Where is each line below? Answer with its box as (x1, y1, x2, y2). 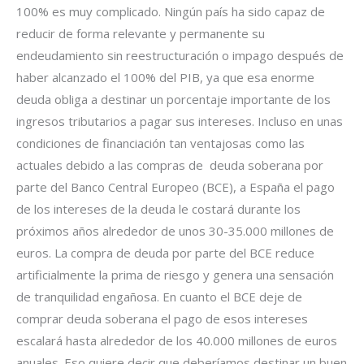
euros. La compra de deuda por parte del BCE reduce (16, 244, 314, 261)
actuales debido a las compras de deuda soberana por (16, 156, 323, 173)
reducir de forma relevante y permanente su (16, 24, 265, 41)
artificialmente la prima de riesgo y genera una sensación (16, 266, 334, 283)
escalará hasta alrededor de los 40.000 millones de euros (16, 331, 337, 349)
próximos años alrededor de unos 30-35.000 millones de (16, 222, 334, 239)
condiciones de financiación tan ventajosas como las (16, 134, 305, 151)
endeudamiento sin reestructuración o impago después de (16, 46, 344, 63)
